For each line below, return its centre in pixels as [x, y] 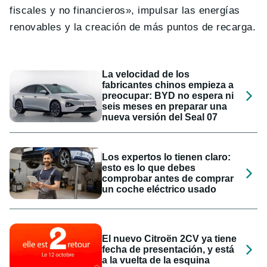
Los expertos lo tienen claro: [167, 157]
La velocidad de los [146, 74]
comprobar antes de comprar [168, 178]
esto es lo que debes [149, 167]
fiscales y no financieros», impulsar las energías [125, 11]
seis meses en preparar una [165, 107]
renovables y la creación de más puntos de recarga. [133, 27]
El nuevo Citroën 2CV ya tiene [170, 239]
